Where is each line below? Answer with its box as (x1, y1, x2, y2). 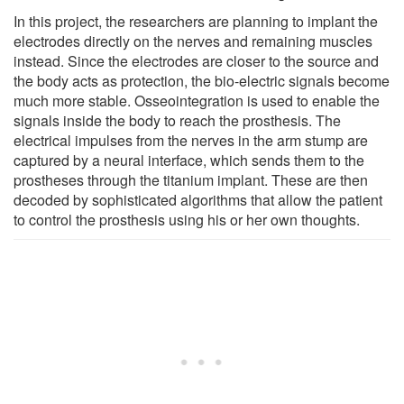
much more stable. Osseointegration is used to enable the (14, 89, 380, 111)
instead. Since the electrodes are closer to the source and (14, 50, 379, 71)
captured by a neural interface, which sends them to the (14, 149, 364, 170)
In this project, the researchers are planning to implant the (14, 10, 378, 32)
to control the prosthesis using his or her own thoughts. (14, 208, 360, 230)
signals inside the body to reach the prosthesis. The (14, 109, 341, 131)
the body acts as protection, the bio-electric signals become (14, 69, 390, 91)
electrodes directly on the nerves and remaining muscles (14, 30, 372, 51)
